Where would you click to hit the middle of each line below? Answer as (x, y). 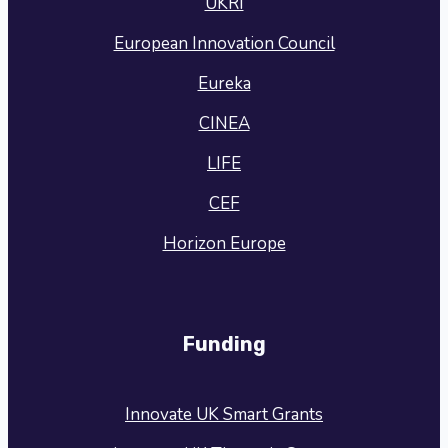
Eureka (224, 84)
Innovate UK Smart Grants (224, 414)
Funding (224, 344)
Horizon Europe (224, 244)
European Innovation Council (224, 44)
